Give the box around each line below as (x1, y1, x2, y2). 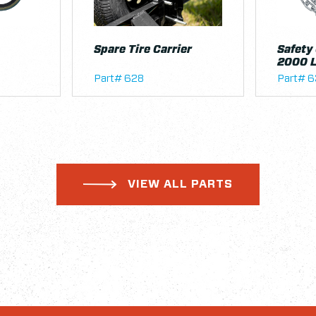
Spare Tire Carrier (94, 44, 192, 55)
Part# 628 (94, 73, 144, 84)
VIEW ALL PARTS (128, 178, 233, 190)
